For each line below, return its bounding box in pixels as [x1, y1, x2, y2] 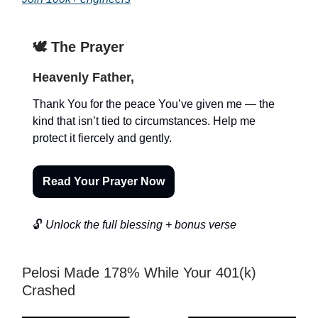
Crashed [22, 283, 75, 299]
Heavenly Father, [33, 70, 134, 85]
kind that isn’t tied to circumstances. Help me [33, 115, 256, 128]
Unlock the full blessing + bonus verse [43, 219, 236, 231]
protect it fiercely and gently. [33, 132, 172, 145]
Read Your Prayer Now [43, 175, 165, 188]
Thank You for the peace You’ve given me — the [33, 98, 275, 111]
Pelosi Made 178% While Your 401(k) [22, 265, 256, 281]
